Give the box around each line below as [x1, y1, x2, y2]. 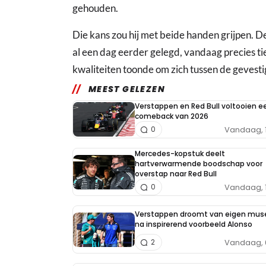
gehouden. [72, 2, 118, 15]
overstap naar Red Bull [135, 169, 217, 179]
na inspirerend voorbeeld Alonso [135, 218, 252, 229]
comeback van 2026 [135, 111, 208, 122]
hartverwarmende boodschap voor [135, 159, 262, 169]
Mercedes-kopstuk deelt [135, 148, 225, 159]
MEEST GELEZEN [88, 83, 166, 96]
